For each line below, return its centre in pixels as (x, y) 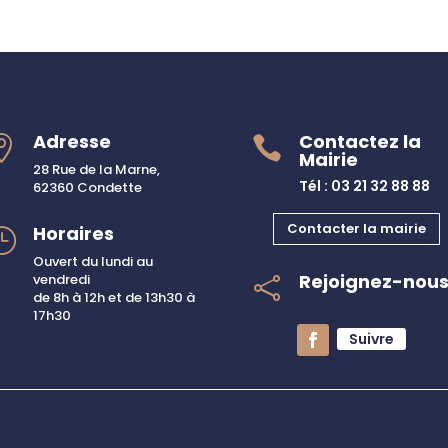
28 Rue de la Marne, (97, 170)
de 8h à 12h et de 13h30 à (114, 297)
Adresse (72, 142)
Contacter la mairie (357, 228)
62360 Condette (88, 188)
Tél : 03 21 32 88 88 (364, 186)
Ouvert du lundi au (93, 261)
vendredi (62, 279)
